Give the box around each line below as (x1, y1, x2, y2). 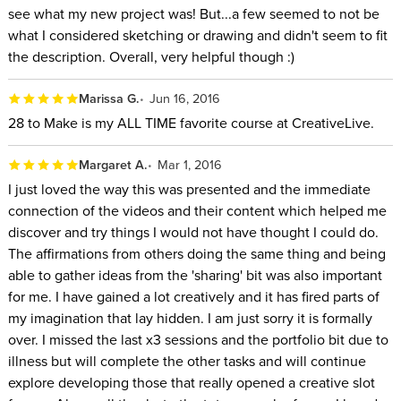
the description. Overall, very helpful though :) (7, 46, 294, 66)
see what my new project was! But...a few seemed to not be (7, 3, 380, 23)
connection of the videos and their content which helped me (7, 200, 387, 220)
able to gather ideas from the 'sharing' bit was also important (7, 264, 382, 285)
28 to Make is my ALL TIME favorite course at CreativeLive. (7, 112, 374, 132)
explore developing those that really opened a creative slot (7, 371, 375, 392)
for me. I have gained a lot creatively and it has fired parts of (7, 286, 380, 306)
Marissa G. (78, 89, 140, 108)
